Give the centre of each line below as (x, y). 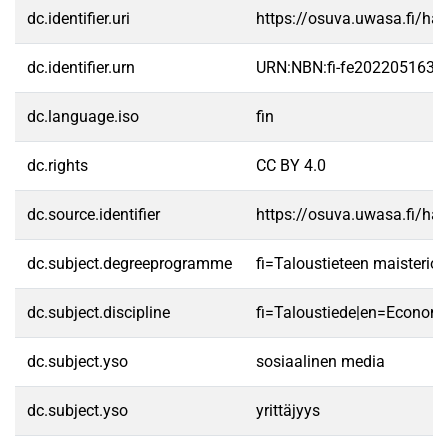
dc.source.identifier (93, 214)
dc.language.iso (83, 116)
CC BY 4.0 (291, 165)
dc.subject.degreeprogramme (129, 263)
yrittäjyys (288, 410)
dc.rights (57, 165)
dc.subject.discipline (98, 312)
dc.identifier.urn (81, 67)
